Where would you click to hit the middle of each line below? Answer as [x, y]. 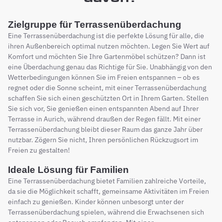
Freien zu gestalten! [39, 150]
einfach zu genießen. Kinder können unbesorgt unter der [96, 201]
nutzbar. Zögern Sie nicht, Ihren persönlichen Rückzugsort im [103, 139]
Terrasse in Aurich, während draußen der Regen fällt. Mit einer [104, 119]
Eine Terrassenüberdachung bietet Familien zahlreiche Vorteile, [107, 181]
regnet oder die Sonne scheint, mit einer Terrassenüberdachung [107, 87]
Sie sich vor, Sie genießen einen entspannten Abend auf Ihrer [103, 108]
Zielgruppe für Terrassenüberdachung [95, 24]
